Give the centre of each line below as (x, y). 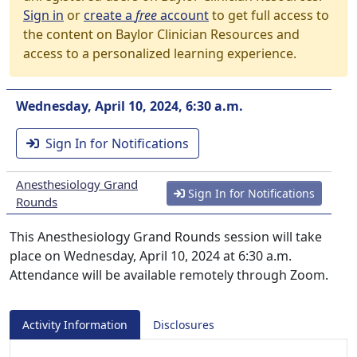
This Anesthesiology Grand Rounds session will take (166, 237)
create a (110, 15)
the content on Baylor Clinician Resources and (161, 34)
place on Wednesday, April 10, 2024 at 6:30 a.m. (151, 256)
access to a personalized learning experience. (160, 53)
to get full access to (269, 15)
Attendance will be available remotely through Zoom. (169, 275)
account (183, 15)
